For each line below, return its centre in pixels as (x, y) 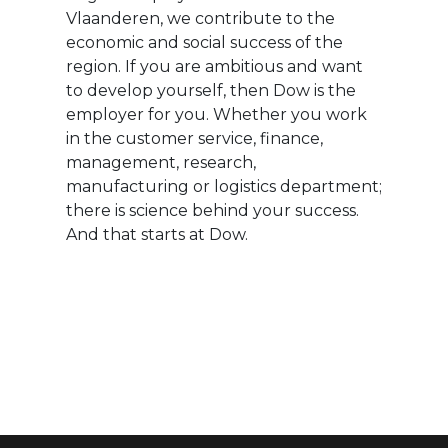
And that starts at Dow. (156, 234)
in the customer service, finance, (194, 138)
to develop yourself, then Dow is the (210, 90)
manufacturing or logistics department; (223, 186)
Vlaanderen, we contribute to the (200, 18)
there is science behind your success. (212, 210)
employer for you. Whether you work (216, 114)
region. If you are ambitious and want (214, 66)
